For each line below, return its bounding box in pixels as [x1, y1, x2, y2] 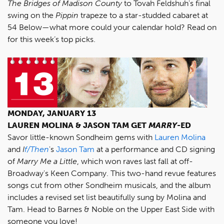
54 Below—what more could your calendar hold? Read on [7, 22, 216, 32]
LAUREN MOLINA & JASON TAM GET [7, 120, 148, 130]
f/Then [24, 144, 49, 154]
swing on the [7, 10, 55, 20]
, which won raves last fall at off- [77, 156, 193, 166]
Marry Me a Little [17, 156, 77, 166]
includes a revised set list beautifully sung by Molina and [7, 192, 206, 202]
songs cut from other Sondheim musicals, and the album [7, 180, 211, 190]
